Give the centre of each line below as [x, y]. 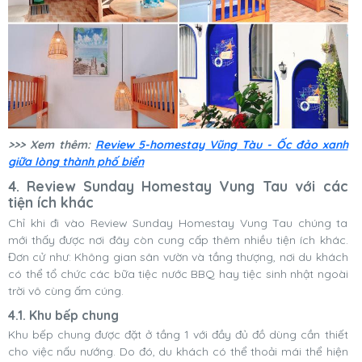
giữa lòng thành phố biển [76, 161]
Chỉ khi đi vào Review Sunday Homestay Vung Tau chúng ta [178, 223]
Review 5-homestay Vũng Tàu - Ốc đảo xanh [221, 144]
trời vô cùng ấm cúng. [66, 290]
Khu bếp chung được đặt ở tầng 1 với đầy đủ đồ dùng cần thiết [178, 334]
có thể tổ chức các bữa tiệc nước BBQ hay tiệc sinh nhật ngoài [178, 274]
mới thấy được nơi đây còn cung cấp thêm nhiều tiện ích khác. [178, 240]
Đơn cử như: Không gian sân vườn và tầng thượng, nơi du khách [178, 257]
